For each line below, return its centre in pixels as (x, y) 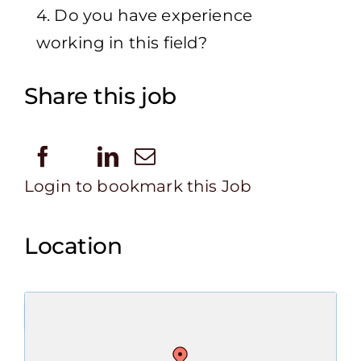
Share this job (100, 96)
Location (73, 245)
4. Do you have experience (145, 16)
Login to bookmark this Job (138, 187)
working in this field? (122, 43)
